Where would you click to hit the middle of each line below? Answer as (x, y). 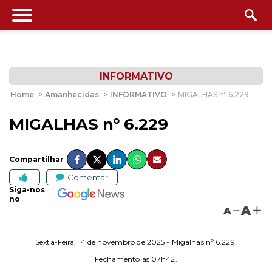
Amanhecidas (72, 94)
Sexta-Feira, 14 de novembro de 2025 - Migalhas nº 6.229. (136, 242)
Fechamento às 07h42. (136, 259)
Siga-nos (27, 190)
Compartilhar (36, 159)
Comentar (88, 177)
